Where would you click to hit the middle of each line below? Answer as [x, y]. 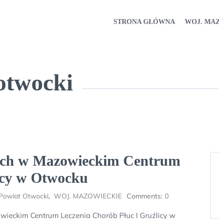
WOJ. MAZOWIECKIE [88, 196]
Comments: [144, 196]
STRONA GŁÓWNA [144, 22]
